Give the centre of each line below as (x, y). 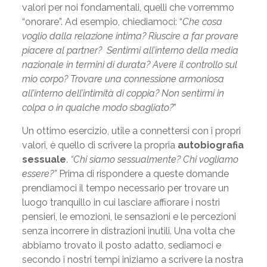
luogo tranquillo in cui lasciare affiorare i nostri (121, 202)
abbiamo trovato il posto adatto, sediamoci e (121, 245)
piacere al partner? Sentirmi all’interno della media (130, 50)
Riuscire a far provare (193, 36)
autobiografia (210, 145)
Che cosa (202, 22)
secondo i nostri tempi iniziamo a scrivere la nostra (132, 260)
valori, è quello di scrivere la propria (100, 145)
